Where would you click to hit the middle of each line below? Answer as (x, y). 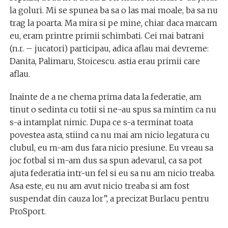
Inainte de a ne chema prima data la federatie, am (105, 96)
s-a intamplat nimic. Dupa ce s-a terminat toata (101, 122)
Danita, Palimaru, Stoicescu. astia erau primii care (105, 61)
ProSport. (27, 211)
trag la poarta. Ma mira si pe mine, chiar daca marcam (113, 23)
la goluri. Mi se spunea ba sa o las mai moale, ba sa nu (113, 10)
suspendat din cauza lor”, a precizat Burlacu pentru (109, 198)
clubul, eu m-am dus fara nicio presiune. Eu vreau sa (111, 147)
